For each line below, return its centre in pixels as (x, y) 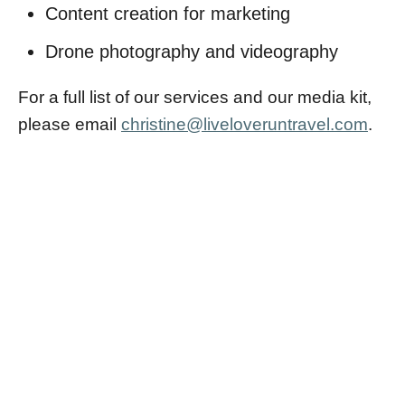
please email (70, 124)
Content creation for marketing (168, 14)
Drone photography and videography (192, 52)
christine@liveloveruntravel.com (245, 124)
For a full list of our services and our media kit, (195, 97)
